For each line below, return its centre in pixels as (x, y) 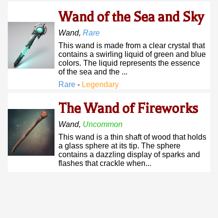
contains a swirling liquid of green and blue (132, 54)
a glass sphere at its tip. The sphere (119, 146)
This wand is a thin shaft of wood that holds (132, 137)
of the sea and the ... (93, 72)
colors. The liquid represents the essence (129, 63)
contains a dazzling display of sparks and (129, 154)
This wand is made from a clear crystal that (132, 45)
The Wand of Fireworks (128, 109)
